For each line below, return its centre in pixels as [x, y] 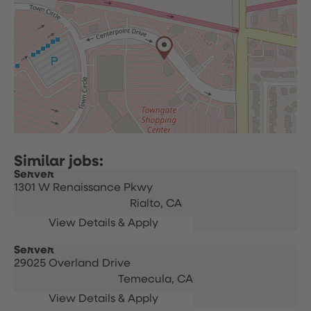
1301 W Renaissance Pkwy [83, 188]
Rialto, [148, 204]
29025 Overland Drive [72, 264]
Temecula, [148, 280]
